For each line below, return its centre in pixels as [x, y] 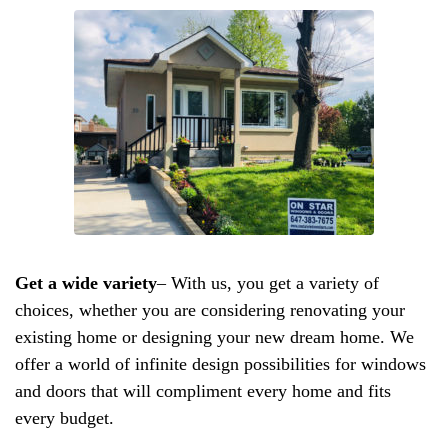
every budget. [64, 417]
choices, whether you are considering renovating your [210, 309]
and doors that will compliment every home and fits [203, 390]
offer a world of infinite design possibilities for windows [220, 363]
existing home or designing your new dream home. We [214, 336]
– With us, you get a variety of [268, 282]
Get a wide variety [86, 282]
